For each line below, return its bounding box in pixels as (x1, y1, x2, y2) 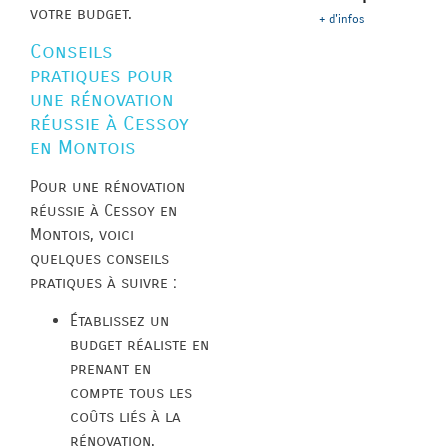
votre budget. (30, 3, 132, 23)
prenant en (70, 359, 151, 379)
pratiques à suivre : (30, 272, 177, 292)
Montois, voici (30, 224, 134, 244)
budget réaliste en (70, 335, 209, 355)
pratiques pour (30, 63, 173, 87)
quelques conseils (30, 248, 169, 268)
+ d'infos (319, 12, 365, 27)
